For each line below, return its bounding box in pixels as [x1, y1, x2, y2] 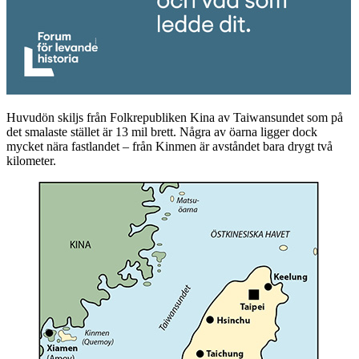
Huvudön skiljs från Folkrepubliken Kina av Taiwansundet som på [6, 110, 343, 124]
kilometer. [6, 153, 56, 167]
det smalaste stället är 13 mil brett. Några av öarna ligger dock [6, 124, 317, 139]
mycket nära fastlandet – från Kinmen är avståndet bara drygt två [6, 139, 333, 153]
